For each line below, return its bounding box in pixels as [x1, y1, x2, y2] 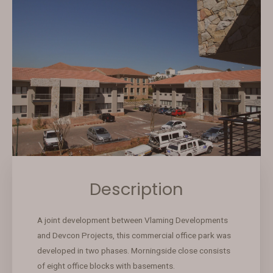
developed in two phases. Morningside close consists [37, 245, 230, 255]
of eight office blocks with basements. [37, 260, 175, 271]
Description [89, 177, 183, 201]
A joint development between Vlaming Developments [37, 214, 228, 225]
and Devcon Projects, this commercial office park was [37, 230, 231, 240]
